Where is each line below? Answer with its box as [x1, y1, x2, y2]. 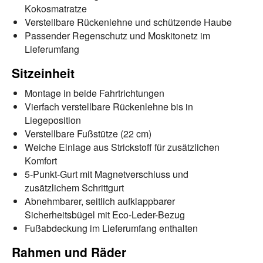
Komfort [25, 153, 57, 167]
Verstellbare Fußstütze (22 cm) [25, 126, 151, 140]
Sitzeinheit [12, 63, 75, 82]
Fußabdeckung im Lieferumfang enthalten [25, 221, 198, 235]
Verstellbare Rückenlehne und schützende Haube [25, 15, 232, 29]
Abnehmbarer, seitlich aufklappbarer [25, 194, 175, 208]
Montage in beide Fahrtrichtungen [25, 86, 164, 100]
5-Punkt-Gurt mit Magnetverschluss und [25, 167, 188, 181]
